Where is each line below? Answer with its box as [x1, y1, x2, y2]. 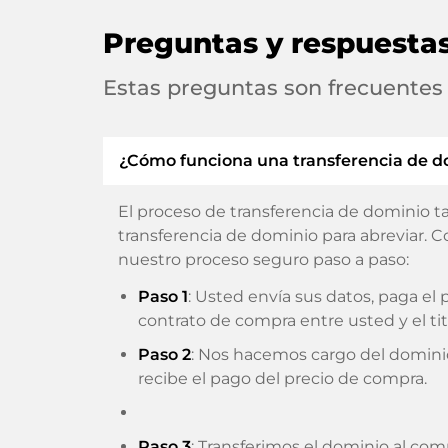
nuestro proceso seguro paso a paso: [118, 250, 409, 270]
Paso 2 [138, 345, 191, 365]
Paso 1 [138, 287, 188, 307]
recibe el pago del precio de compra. [138, 369, 427, 389]
